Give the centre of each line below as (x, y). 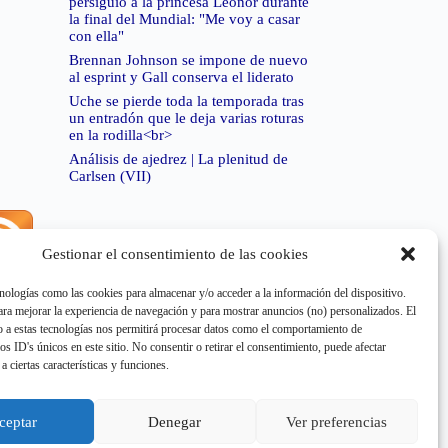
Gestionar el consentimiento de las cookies (174, 253)
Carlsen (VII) (109, 176)
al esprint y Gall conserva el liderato (181, 77)
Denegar (175, 421)
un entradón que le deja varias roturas (186, 118)
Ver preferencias (337, 421)
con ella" (96, 36)
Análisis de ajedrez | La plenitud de (178, 159)
